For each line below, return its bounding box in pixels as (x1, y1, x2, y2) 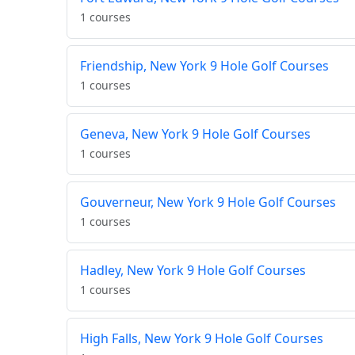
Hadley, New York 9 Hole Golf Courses (80, 261, 306, 280)
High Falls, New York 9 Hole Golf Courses (80, 330, 323, 348)
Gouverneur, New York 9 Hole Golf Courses (80, 193, 336, 212)
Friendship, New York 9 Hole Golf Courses (80, 57, 329, 75)
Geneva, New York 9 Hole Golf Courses (80, 125, 311, 143)
